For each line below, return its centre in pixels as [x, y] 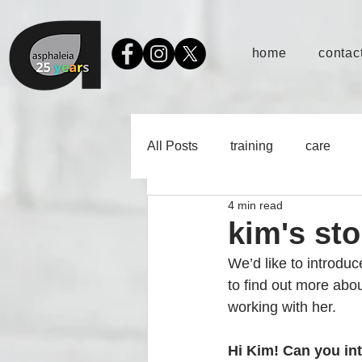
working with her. [284, 307]
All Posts [173, 146]
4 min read [255, 205]
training [252, 146]
